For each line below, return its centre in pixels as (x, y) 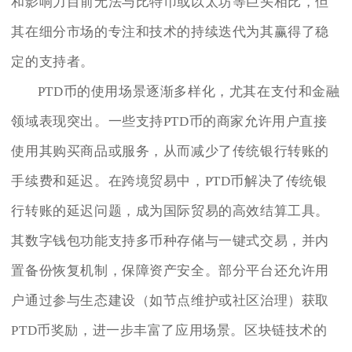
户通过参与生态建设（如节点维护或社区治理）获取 (170, 300)
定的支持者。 (53, 61)
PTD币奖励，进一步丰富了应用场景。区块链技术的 (169, 330)
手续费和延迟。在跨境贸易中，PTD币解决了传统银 (169, 181)
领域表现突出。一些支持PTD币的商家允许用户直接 (169, 121)
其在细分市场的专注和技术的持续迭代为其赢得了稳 (170, 31)
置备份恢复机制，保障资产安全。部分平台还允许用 (170, 270)
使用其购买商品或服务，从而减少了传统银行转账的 (170, 151)
